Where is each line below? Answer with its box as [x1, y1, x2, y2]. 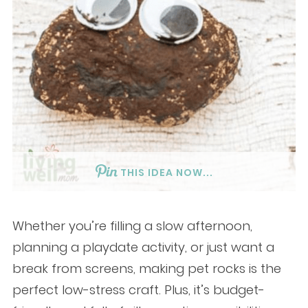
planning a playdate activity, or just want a [12, 239, 274, 256]
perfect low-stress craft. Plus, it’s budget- [12, 281, 265, 298]
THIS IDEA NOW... [120, 165, 213, 179]
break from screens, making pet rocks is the [12, 260, 281, 277]
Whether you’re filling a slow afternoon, [12, 217, 252, 234]
